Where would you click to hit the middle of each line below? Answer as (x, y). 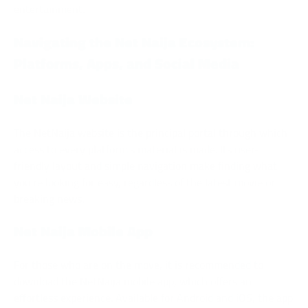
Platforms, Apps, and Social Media (126, 63)
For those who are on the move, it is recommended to (139, 265)
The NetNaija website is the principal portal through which (151, 132)
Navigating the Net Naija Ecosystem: (134, 42)
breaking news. (49, 198)
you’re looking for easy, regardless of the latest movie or (144, 182)
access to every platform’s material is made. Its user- (136, 149)
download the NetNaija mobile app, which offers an (133, 282)
